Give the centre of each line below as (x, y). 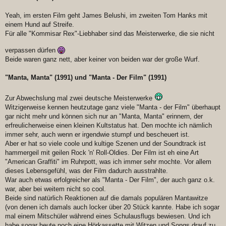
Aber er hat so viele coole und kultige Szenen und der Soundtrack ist (105, 144)
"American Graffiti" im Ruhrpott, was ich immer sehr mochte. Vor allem (108, 162)
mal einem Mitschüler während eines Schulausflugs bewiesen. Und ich (108, 216)
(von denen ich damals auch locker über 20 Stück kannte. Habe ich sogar (112, 207)
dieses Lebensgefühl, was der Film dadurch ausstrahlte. (87, 171)
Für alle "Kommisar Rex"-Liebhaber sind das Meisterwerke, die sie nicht (110, 34)
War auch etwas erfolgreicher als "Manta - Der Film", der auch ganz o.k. (110, 180)
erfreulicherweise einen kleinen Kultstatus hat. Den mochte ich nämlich (108, 126)
